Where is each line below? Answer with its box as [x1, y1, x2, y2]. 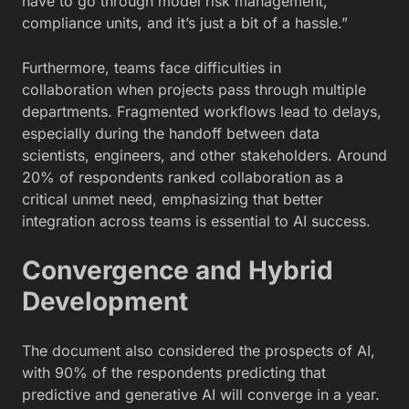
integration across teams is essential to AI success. [22, 212, 371, 231]
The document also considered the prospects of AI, [22, 341, 375, 361]
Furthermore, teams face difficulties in [22, 58, 281, 78]
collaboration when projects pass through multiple [22, 80, 366, 100]
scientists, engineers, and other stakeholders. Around [22, 146, 387, 165]
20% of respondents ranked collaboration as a [22, 168, 343, 187]
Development [22, 286, 188, 318]
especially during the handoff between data [22, 124, 320, 143]
